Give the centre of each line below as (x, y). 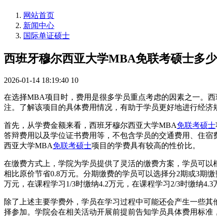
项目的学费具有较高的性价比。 (146, 145)
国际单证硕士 (46, 36)
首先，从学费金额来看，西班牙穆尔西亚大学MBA (90, 125)
